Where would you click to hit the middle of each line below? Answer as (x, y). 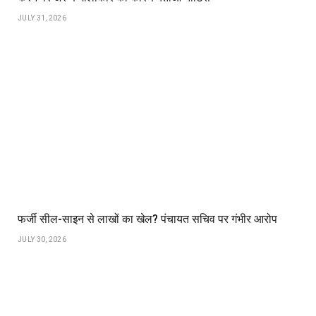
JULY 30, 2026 (42, 239)
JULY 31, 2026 (42, 18)
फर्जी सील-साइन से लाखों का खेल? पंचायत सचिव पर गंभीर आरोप (147, 219)
